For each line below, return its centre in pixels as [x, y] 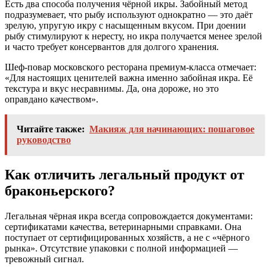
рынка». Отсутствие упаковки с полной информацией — [121, 248]
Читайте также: [51, 129]
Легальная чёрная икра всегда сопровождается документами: [129, 216]
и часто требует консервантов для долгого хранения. [112, 46]
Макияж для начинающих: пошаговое [172, 129]
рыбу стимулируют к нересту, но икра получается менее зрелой [133, 36]
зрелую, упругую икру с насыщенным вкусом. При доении [125, 25]
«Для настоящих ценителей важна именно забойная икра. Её [129, 77]
